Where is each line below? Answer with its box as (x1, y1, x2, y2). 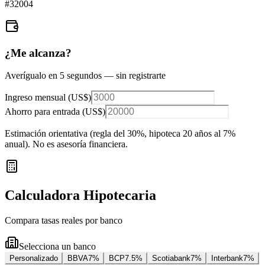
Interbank (211, 254, 243, 263)
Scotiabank (152, 254, 190, 263)
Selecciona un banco (19, 241, 96, 252)
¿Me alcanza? (5, 46, 72, 59)
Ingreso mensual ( (5, 92, 71, 103)
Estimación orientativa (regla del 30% (5, 128, 144, 139)
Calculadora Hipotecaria (5, 188, 156, 203)
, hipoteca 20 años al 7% (144, 128, 235, 139)
